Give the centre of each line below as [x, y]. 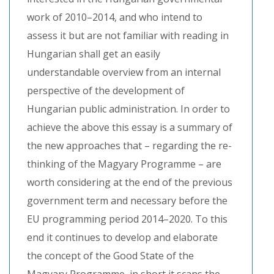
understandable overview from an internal [124, 72]
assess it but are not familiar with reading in [128, 35]
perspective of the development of [106, 91]
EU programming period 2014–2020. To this [127, 219]
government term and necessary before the [127, 201]
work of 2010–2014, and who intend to [115, 17]
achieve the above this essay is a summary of [130, 127]
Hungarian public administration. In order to [128, 109]
